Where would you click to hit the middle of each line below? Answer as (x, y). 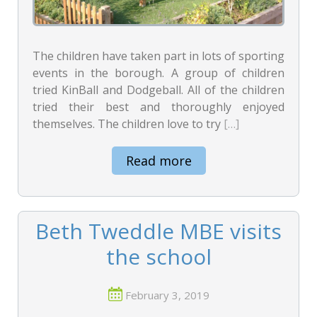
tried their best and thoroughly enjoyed (158, 107)
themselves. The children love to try (128, 124)
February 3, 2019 (167, 295)
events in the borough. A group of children (158, 73)
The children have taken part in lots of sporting (158, 56)
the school (158, 257)
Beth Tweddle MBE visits (158, 231)
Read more (158, 161)
